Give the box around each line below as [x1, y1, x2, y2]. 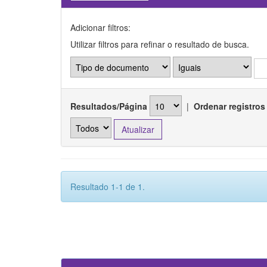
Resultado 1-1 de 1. [70, 180, 145, 193]
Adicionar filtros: [70, 21, 131, 34]
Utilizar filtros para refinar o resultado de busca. [70, 38, 249, 51]
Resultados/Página [70, 100, 147, 112]
